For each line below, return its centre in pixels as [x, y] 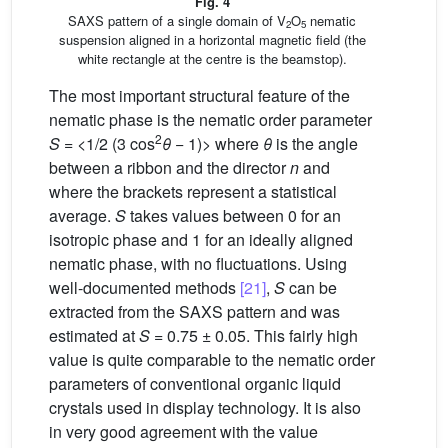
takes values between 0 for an [233, 215]
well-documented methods [144, 287]
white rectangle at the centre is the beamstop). [212, 58]
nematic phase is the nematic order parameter [210, 119]
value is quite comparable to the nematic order [212, 359]
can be [311, 287]
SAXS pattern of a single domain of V [177, 20]
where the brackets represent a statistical [193, 191]
